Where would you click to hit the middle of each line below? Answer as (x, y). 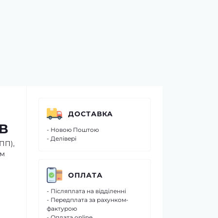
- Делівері (62, 138)
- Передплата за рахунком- (88, 200)
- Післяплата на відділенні (86, 191)
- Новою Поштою (73, 130)
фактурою (62, 209)
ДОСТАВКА (91, 114)
